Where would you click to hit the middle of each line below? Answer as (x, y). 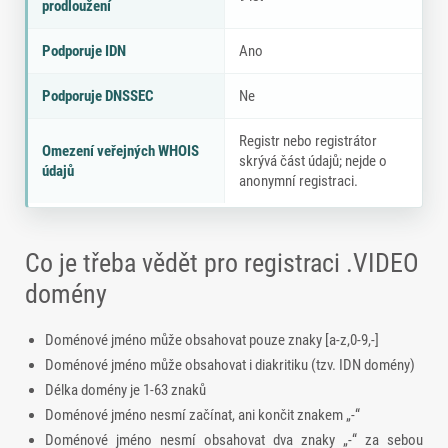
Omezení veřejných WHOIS (120, 151)
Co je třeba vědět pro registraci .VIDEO (222, 263)
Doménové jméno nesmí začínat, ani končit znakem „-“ (202, 415)
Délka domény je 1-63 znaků (125, 390)
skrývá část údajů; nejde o (313, 161)
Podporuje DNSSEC (98, 96)
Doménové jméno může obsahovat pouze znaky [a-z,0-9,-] (212, 340)
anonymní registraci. (298, 181)
